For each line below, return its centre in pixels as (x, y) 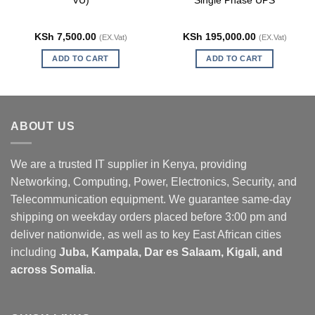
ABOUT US (43, 126)
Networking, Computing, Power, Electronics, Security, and (154, 182)
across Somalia (52, 270)
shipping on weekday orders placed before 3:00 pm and (149, 217)
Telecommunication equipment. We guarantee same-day (151, 200)
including (35, 252)
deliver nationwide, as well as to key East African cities (146, 235)
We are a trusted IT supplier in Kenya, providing (129, 165)
